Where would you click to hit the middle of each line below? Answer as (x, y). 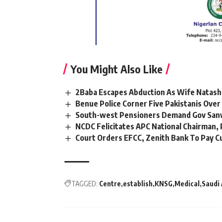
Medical (187, 184)
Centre (110, 184)
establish (138, 184)
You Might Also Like (116, 69)
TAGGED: (84, 184)
